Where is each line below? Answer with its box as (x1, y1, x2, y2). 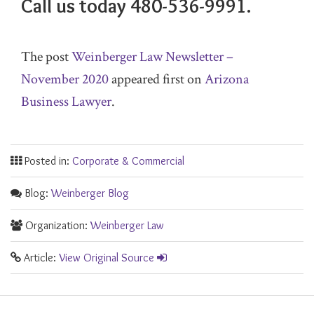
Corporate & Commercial (72, 154, 184, 168)
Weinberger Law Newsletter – (71, 48, 233, 66)
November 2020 (21, 70, 109, 88)
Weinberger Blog (51, 186, 129, 200)
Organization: (22, 219, 90, 232)
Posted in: (22, 154, 72, 168)
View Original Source (59, 251, 154, 264)
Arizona (205, 70, 249, 88)
